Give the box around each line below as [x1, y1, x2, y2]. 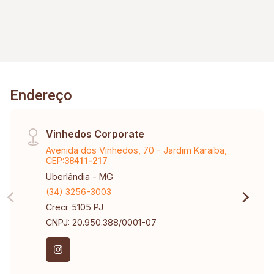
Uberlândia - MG [46, 171, 114, 182]
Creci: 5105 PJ [46, 201, 104, 212]
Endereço [10, 86, 72, 104]
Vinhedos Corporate [46, 127, 145, 140]
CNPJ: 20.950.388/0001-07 [46, 217, 157, 228]
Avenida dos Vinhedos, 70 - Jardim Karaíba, [46, 144, 228, 155]
